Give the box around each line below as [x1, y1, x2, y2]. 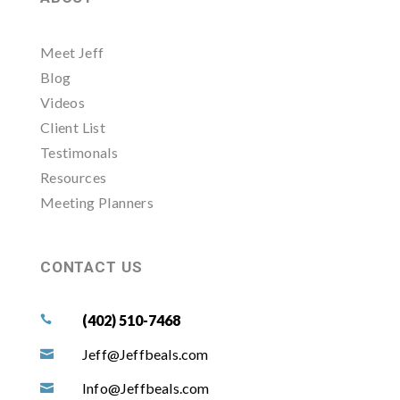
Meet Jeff [39, 43, 104, 61]
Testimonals [39, 143, 119, 161]
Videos [39, 93, 86, 111]
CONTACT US [39, 257, 143, 276]
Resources [39, 168, 107, 186]
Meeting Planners [39, 193, 154, 211]
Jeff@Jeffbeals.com [81, 345, 209, 362]
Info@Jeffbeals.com [81, 379, 210, 396]
